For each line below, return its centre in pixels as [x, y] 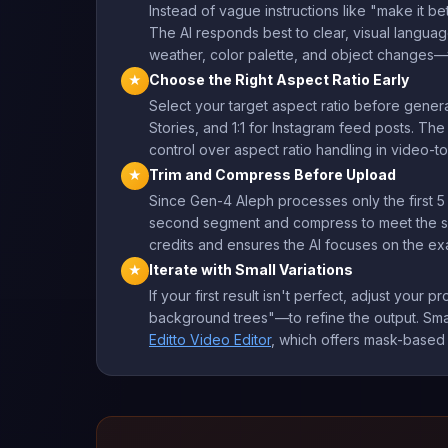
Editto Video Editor [210, 339]
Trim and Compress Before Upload [272, 174]
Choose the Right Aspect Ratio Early [279, 79]
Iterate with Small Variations [251, 269]
